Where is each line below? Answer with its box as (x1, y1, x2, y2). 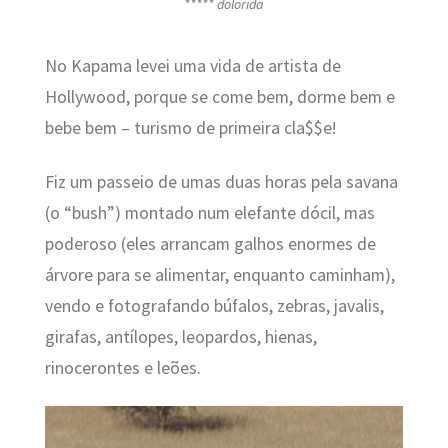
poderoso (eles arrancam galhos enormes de (44, 232, 376, 255)
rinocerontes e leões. (44, 356, 201, 379)
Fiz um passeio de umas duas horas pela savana (44, 170, 398, 193)
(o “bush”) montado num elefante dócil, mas (44, 201, 375, 224)
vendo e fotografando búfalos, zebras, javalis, (44, 294, 384, 317)
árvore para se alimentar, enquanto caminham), (44, 263, 395, 286)
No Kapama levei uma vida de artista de (44, 55, 341, 78)
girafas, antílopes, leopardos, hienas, (44, 325, 317, 348)
